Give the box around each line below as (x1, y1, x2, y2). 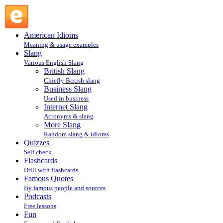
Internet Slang (44, 103, 88, 111)
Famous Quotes (24, 174, 73, 183)
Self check (24, 148, 52, 156)
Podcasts (24, 192, 51, 201)
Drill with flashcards (24, 166, 78, 174)
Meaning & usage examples (24, 41, 99, 48)
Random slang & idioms (44, 130, 109, 138)
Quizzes (24, 138, 49, 147)
